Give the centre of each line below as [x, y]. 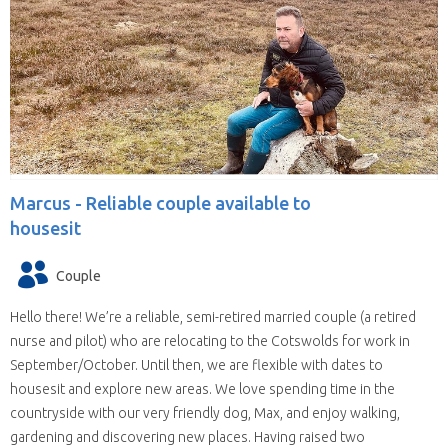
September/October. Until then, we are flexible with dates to [196, 365]
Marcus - [48, 203]
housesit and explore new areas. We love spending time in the [202, 389]
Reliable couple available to [198, 203]
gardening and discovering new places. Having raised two [187, 437]
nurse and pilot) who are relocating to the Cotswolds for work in [210, 341]
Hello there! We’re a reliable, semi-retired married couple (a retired [213, 317]
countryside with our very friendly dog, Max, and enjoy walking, [205, 413]
